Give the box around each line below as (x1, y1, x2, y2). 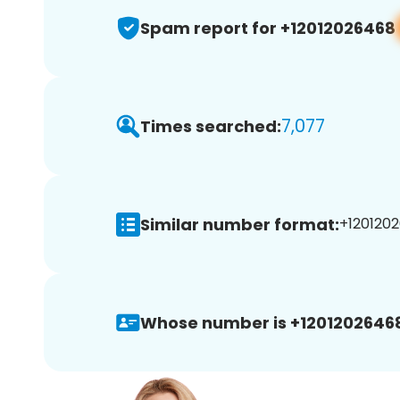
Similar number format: (140, 212, 339, 236)
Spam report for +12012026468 (140, 16, 396, 39)
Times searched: (140, 114, 281, 137)
